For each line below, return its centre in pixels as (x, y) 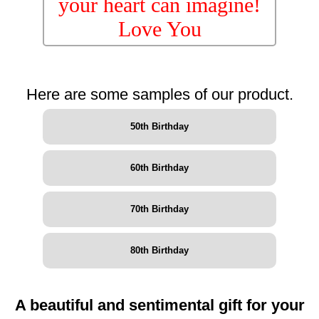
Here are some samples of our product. (159, 95)
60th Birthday (159, 168)
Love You (159, 29)
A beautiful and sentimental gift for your (159, 305)
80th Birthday (159, 251)
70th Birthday (159, 209)
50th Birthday (159, 127)
